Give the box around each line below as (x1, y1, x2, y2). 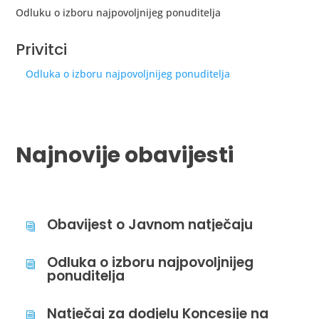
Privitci (16, 38, 68, 61)
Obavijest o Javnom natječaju (47, 215, 253, 234)
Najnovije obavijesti (16, 140, 234, 170)
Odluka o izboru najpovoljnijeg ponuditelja (26, 67, 231, 80)
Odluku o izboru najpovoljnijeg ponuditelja (16, 6, 221, 19)
